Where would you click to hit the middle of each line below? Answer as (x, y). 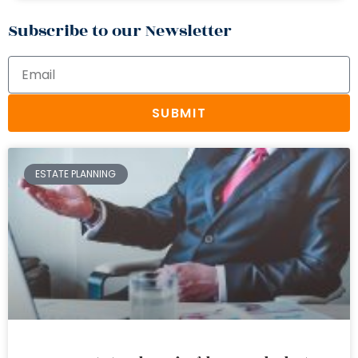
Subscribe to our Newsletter (120, 31)
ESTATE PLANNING (76, 174)
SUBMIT (179, 113)
